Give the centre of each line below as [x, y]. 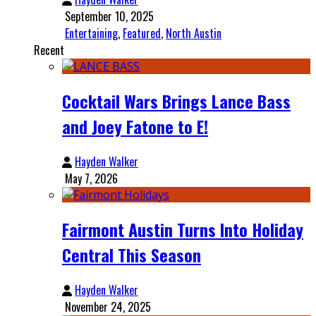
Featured [142, 34]
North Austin [194, 34]
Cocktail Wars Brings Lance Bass [176, 101]
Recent [49, 50]
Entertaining [91, 34]
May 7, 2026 [91, 179]
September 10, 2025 [109, 17]
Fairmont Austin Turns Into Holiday [183, 230]
